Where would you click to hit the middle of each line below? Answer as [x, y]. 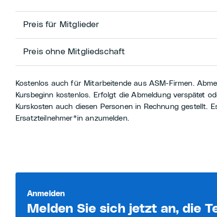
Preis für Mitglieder [61, 25]
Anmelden [46, 194]
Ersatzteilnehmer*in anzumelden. [72, 118]
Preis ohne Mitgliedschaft [74, 52]
